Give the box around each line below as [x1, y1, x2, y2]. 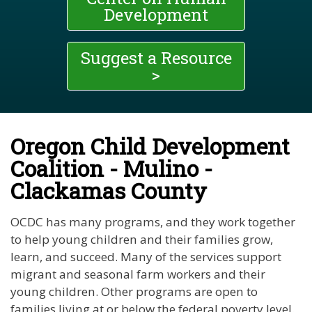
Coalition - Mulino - [10, 153, 212, 184]
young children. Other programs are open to [10, 283, 258, 300]
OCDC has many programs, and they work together [10, 214, 295, 231]
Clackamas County [10, 175, 207, 206]
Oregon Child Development [10, 131, 290, 162]
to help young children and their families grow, [10, 231, 273, 248]
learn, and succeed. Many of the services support [10, 249, 281, 265]
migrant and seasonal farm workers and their [10, 266, 265, 283]
